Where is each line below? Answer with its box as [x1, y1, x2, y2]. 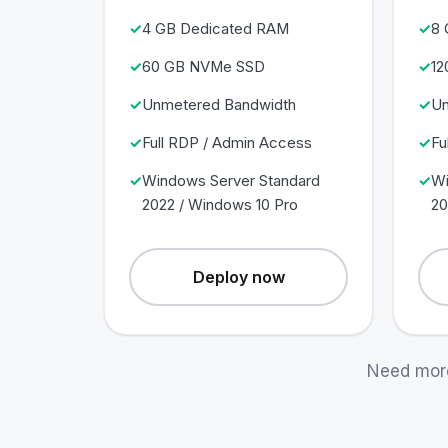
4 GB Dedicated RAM [142, 19, 289, 38]
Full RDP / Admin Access [142, 133, 312, 152]
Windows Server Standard [142, 171, 320, 190]
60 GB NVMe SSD [142, 57, 265, 76]
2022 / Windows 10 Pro [142, 195, 298, 214]
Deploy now [192, 266, 285, 287]
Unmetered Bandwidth [142, 95, 296, 114]
